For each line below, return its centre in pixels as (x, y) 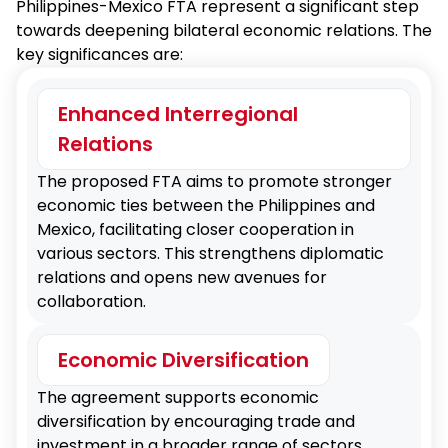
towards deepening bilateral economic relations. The (224, 30)
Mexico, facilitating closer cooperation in (195, 229)
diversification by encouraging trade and (196, 421)
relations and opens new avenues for (182, 277)
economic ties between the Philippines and (206, 205)
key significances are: (99, 54)
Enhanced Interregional (178, 114)
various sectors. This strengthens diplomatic (210, 253)
